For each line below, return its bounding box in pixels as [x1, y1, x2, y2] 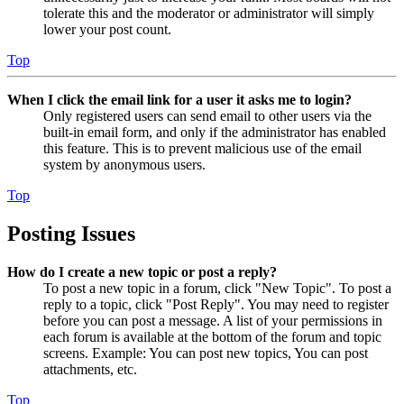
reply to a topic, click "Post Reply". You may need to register [43, 297, 389, 313]
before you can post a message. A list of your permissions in [43, 313, 382, 329]
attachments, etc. [43, 362, 137, 378]
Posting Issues [7, 222, 135, 246]
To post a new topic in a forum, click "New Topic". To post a [43, 280, 391, 297]
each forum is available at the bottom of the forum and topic [43, 329, 381, 345]
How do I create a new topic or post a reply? [7, 264, 277, 280]
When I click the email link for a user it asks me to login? [7, 92, 352, 108]
